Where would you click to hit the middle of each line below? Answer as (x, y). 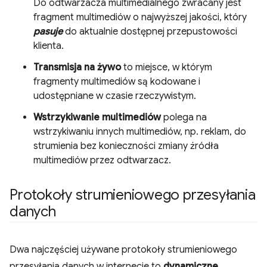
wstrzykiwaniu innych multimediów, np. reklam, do (140, 132)
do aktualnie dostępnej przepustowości (150, 32)
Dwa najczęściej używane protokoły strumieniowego (123, 250)
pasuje (48, 32)
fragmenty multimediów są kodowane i (117, 82)
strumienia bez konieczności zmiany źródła (126, 146)
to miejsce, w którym (167, 67)
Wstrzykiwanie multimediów (97, 117)
